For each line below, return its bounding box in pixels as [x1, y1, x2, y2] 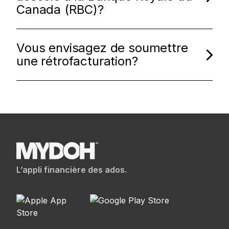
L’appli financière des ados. [16, 164, 127, 175]
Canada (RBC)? [16, 2, 104, 17]
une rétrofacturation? [16, 54, 138, 68]
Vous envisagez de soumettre [16, 40, 188, 55]
